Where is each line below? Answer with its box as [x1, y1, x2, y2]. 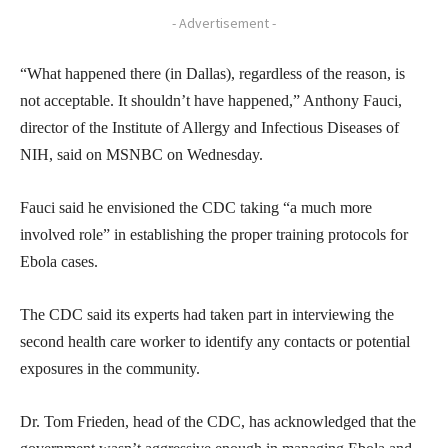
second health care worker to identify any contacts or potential [20, 332, 410, 350]
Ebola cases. [20, 252, 98, 270]
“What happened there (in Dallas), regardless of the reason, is [20, 64, 405, 82]
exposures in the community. [20, 359, 200, 377]
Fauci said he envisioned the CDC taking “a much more [20, 198, 372, 216]
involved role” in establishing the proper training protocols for [20, 225, 408, 243]
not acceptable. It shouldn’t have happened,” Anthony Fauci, [20, 91, 402, 109]
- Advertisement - [172, 13, 276, 32]
